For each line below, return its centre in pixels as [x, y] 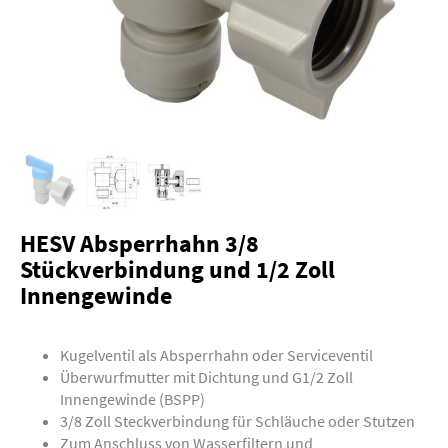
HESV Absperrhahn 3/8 [139, 243]
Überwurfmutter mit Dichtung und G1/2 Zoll [206, 376]
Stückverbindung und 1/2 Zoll [177, 269]
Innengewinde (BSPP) [132, 398]
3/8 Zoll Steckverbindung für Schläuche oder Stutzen [237, 420]
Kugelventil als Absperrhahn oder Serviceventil [216, 354]
